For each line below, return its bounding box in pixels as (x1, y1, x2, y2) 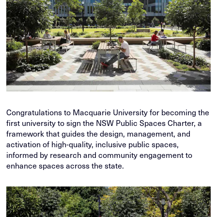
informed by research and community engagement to (6, 150, 193, 160)
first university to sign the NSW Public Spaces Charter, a (6, 118, 202, 128)
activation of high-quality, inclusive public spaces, (6, 139, 179, 149)
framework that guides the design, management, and (6, 128, 191, 139)
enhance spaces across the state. (6, 160, 124, 170)
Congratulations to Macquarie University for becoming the (6, 107, 210, 117)
